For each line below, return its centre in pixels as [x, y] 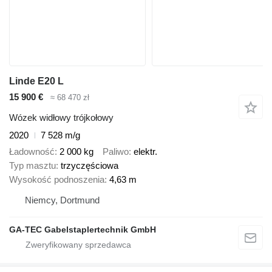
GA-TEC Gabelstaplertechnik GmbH [83, 229]
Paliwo [116, 151]
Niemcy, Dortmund [62, 200]
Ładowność [32, 151]
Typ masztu [32, 165]
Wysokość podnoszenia [57, 179]
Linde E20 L [36, 81]
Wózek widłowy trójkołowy [61, 118]
